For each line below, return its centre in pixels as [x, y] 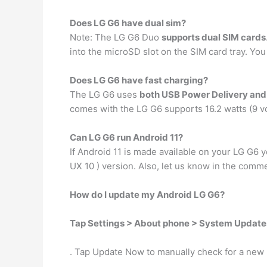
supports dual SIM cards [214, 37]
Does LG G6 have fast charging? [139, 80]
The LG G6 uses [105, 94]
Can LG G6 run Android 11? [126, 137]
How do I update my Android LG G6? [147, 195]
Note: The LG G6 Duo [116, 37]
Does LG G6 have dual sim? [128, 23]
